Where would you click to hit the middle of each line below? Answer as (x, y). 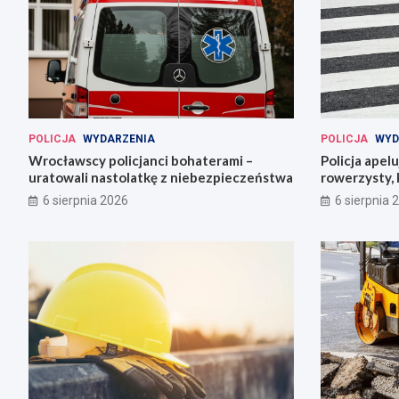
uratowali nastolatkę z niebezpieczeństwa (161, 177)
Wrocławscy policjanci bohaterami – (141, 160)
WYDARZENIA (119, 138)
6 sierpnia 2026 (85, 200)
